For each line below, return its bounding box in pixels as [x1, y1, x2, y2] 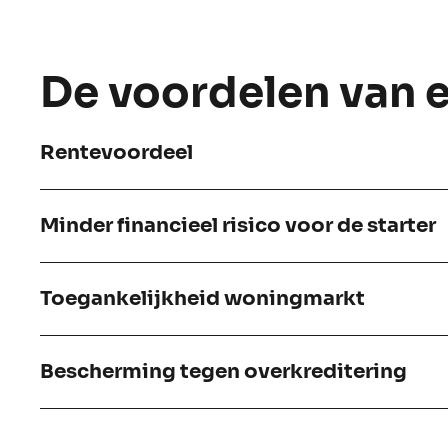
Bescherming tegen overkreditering [40, 359, 407, 385]
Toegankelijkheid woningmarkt [40, 286, 365, 312]
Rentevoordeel [40, 140, 193, 166]
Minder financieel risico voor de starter [40, 213, 436, 239]
